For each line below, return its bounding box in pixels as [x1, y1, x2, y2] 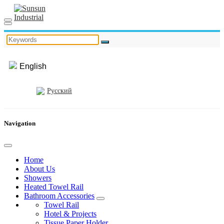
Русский [47, 87, 72, 94]
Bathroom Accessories [24, 191, 94, 200]
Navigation [4, 119, 35, 127]
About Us [24, 164, 55, 173]
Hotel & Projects [44, 209, 96, 218]
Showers [24, 173, 51, 182]
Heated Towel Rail [24, 182, 83, 191]
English [19, 62, 46, 70]
